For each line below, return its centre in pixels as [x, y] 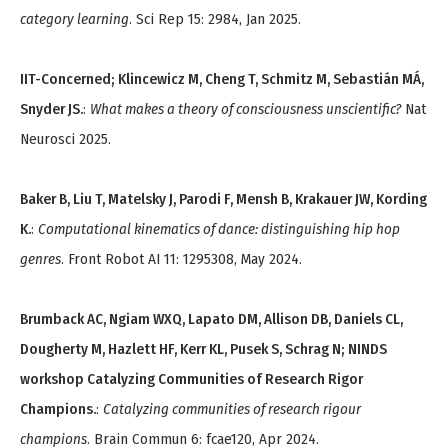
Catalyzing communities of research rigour [232, 409]
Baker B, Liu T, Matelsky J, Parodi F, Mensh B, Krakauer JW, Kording [223, 199]
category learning [74, 19]
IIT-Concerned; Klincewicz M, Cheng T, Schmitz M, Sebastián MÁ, [222, 79]
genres [40, 259]
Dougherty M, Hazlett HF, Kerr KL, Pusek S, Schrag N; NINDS [203, 349]
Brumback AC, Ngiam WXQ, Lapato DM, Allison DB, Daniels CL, [211, 319]
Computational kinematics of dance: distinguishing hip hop [219, 229]
